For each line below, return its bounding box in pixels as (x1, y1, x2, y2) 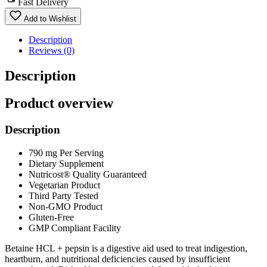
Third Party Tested (29, 191, 98, 201)
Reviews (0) (29, 45, 74, 55)
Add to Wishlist (24, 14, 76, 23)
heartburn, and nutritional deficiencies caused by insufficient (5, 254, 230, 265)
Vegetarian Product (29, 180, 100, 191)
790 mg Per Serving (29, 148, 104, 159)
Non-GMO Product (29, 201, 103, 212)
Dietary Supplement (29, 159, 104, 169)
